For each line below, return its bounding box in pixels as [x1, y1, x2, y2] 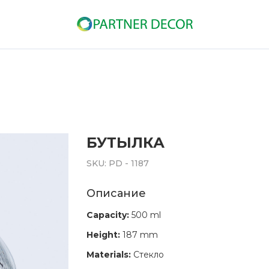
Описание [86, 187, 146, 200]
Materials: [86, 249, 133, 260]
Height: [86, 229, 122, 240]
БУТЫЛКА [86, 134, 165, 151]
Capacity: [86, 210, 131, 220]
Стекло [133, 249, 164, 260]
